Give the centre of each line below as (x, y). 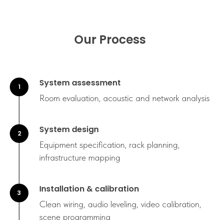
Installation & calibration (89, 189)
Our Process (110, 40)
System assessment (80, 83)
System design (69, 130)
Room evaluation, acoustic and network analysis (124, 98)
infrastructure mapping (80, 158)
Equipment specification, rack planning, (110, 145)
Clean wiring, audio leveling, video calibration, (120, 204)
